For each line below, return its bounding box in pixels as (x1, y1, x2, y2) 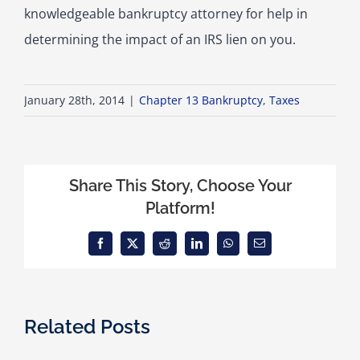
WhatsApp (227, 242, 275, 254)
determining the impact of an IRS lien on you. (24, 31, 296, 49)
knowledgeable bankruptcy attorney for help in (24, 5, 308, 23)
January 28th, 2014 (24, 92, 125, 108)
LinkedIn (195, 242, 238, 254)
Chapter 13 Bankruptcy (139, 92, 263, 108)
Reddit (163, 242, 194, 254)
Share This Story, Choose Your (68, 175, 292, 195)
